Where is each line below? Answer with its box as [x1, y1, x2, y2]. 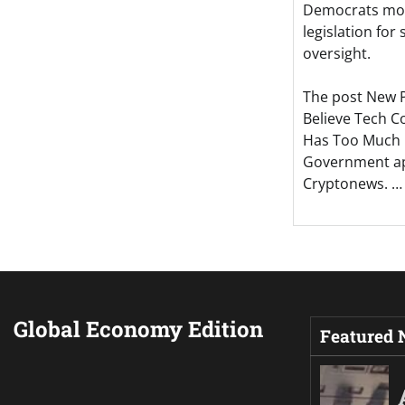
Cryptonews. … [302, 174, 402, 194]
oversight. [302, 43, 371, 64]
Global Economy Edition [14, 315, 263, 344]
